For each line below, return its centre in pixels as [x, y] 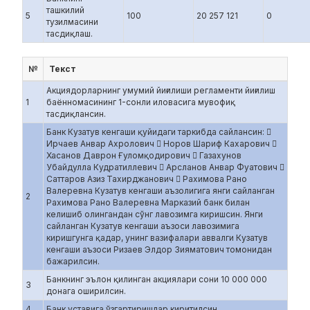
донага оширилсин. [86, 291]
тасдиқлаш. [70, 34]
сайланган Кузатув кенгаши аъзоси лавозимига [143, 226]
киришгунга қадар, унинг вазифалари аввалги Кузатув [157, 238]
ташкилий [65, 10]
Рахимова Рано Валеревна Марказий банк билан [148, 202]
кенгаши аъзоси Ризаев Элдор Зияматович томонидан [159, 249]
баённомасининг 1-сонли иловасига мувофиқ [141, 102]
